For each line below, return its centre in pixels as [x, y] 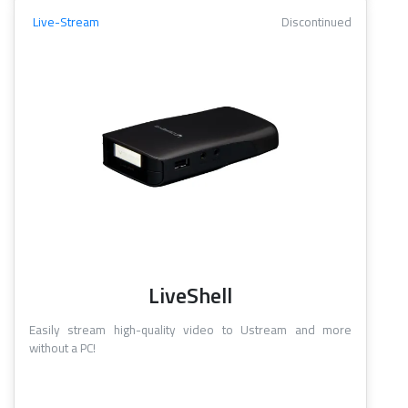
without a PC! [62, 348]
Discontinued [316, 22]
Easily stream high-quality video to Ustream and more [190, 330]
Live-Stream [66, 22]
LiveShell [190, 296]
